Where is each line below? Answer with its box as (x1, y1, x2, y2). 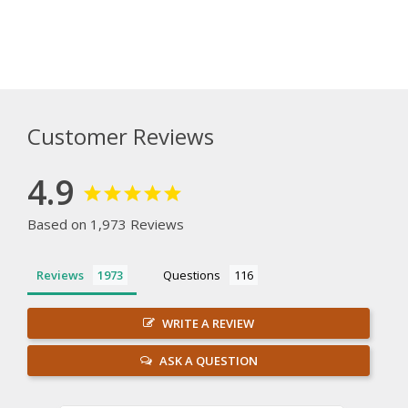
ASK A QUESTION (158, 352, 258, 369)
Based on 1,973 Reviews (27, 214, 184, 233)
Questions (163, 266, 220, 283)
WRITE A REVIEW (162, 314, 254, 331)
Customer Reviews (27, 120, 214, 151)
